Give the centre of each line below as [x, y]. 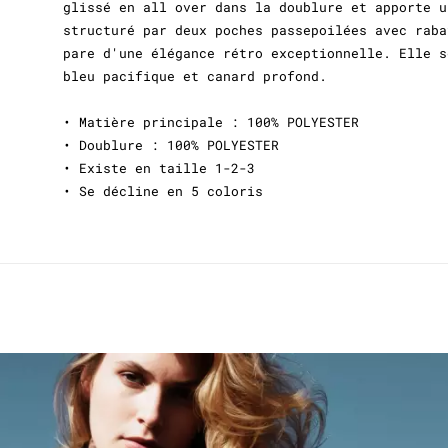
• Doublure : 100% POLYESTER [171, 144]
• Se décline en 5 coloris [163, 190]
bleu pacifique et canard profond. [195, 75]
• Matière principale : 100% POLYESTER [211, 121]
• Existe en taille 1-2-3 [159, 167]
